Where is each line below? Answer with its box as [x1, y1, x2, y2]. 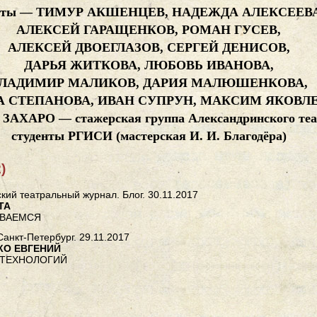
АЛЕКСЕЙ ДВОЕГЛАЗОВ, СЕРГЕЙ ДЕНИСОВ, [7, 40, 290, 55]
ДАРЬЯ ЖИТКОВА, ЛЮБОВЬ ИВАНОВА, [23, 58, 274, 73]
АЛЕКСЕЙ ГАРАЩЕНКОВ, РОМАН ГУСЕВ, [16, 23, 282, 38]
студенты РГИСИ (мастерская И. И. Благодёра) [11, 129, 287, 144]
